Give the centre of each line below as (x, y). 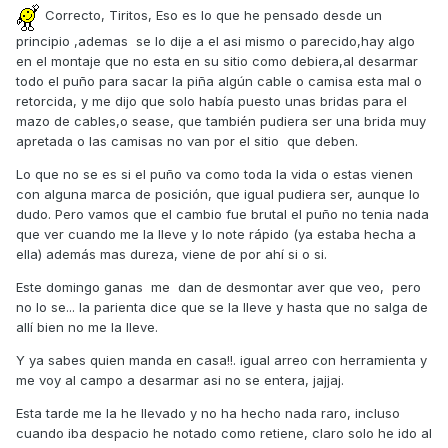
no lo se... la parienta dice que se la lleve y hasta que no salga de (222, 307)
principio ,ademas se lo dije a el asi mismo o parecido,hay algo (215, 41)
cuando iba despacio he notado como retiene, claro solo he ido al (224, 433)
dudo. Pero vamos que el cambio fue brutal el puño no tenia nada (222, 214)
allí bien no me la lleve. (87, 327)
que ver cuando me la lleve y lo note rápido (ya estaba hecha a (216, 234)
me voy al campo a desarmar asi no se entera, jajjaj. (180, 380)
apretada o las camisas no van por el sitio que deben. (187, 141)
